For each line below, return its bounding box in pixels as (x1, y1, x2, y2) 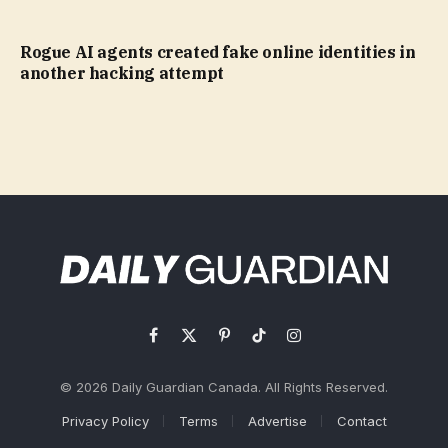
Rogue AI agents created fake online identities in (20, 42, 416, 63)
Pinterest (222, 335, 281, 353)
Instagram (292, 335, 356, 353)
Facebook (152, 335, 221, 353)
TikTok (257, 335, 304, 353)
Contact (336, 412, 387, 429)
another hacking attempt (20, 63, 224, 84)
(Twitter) (187, 356, 244, 374)
